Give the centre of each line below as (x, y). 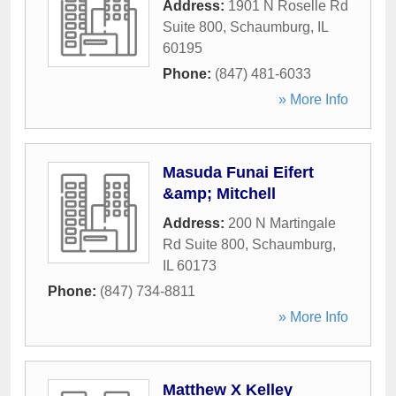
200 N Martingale (282, 223)
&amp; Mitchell (219, 194)
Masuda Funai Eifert (238, 172)
